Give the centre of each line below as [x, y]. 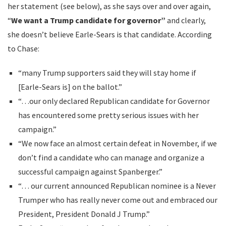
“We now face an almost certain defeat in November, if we [117, 143]
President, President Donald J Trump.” [84, 214]
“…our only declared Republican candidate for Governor [114, 101]
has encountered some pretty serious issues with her [108, 115]
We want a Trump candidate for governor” [89, 20]
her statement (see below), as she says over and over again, [109, 6]
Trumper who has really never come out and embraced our [118, 200]
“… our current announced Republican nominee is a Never [117, 186]
